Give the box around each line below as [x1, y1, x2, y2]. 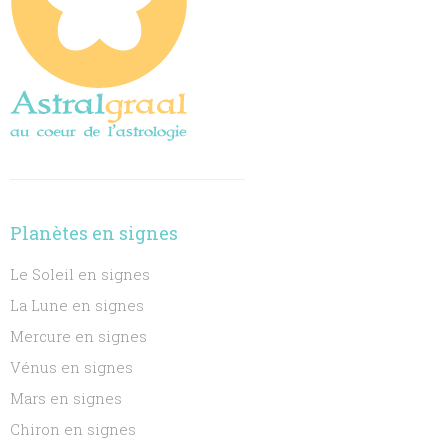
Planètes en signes [10, 221, 179, 245]
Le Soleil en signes [10, 264, 151, 284]
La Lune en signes [10, 295, 145, 315]
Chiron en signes [10, 419, 137, 439]
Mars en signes [10, 388, 123, 408]
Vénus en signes [10, 357, 134, 377]
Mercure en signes [10, 326, 148, 346]
